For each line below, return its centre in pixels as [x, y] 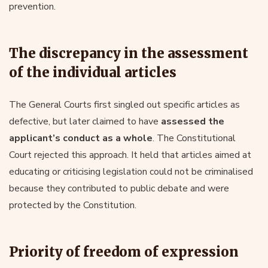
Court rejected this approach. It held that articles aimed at [130, 155]
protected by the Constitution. [73, 205]
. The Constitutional [194, 138]
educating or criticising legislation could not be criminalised [131, 171]
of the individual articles [93, 72]
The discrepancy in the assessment [129, 53]
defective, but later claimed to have [85, 121]
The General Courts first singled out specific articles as [124, 104]
